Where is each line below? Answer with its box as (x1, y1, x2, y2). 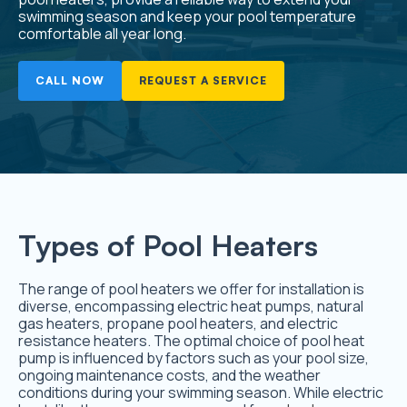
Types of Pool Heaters (18, 227, 318, 264)
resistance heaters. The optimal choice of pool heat (18, 331, 364, 352)
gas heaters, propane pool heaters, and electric (18, 313, 338, 334)
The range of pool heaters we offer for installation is (18, 279, 364, 300)
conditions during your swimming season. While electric (18, 382, 383, 403)
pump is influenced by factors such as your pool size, (18, 348, 369, 369)
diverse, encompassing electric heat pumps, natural (18, 296, 363, 317)
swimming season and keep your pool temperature (18, 6, 356, 27)
